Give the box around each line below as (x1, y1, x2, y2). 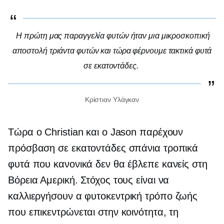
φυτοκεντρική (84, 190, 142, 201)
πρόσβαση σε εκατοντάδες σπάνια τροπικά (8, 142, 198, 153)
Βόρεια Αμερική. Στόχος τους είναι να (8, 174, 169, 185)
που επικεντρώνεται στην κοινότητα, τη (8, 206, 179, 217)
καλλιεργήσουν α (8, 190, 85, 201)
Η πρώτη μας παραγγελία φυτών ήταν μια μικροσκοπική (16, 31, 210, 40)
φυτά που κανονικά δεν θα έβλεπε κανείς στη (8, 158, 207, 169)
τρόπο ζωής (142, 190, 198, 201)
